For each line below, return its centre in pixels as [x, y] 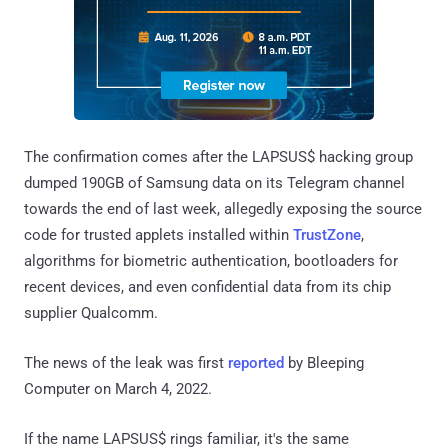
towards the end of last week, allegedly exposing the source [223, 208]
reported [256, 362]
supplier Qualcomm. [91, 312]
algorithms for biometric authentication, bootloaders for [211, 260]
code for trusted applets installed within [158, 234]
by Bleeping [324, 362]
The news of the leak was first [126, 362]
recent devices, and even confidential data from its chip [207, 286]
